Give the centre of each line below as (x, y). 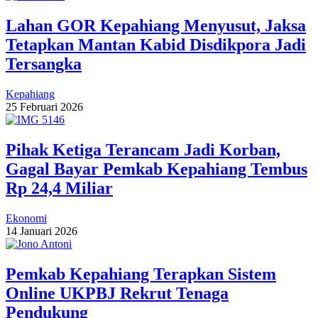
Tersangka (44, 64)
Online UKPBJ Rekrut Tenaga (117, 293)
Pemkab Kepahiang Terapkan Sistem (141, 274)
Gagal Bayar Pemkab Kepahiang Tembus (157, 169)
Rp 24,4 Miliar (59, 188)
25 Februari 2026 (44, 106)
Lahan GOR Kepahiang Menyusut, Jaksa (156, 26)
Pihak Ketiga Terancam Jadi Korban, (143, 149)
